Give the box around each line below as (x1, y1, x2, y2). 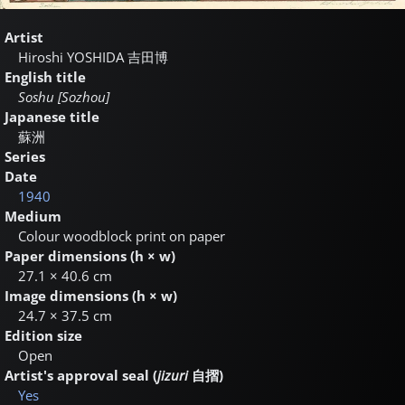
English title (5, 67, 86, 86)
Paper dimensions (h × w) (5, 246, 175, 265)
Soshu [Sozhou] (18, 87, 109, 106)
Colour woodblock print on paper (18, 226, 225, 245)
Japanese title (5, 107, 99, 126)
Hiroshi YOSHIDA (18, 47, 127, 66)
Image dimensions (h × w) (5, 286, 177, 305)
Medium (5, 206, 61, 225)
